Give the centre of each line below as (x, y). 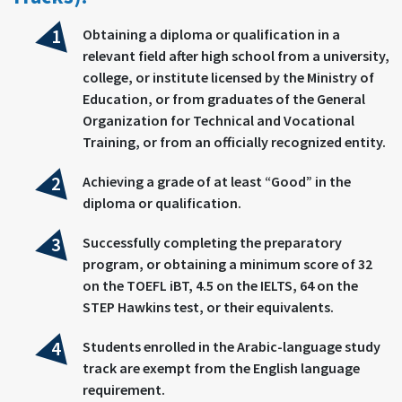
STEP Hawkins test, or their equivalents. (208, 306)
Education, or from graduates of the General (224, 98)
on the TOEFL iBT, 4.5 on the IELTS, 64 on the (220, 285)
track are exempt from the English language (221, 367)
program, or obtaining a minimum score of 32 (227, 263)
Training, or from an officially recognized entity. (234, 141)
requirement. (124, 389)
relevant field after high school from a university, (236, 55)
